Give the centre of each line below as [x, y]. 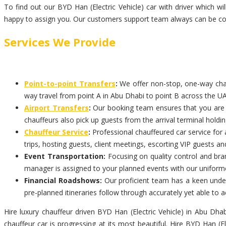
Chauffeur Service [56, 132]
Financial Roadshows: [63, 181]
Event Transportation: [65, 156]
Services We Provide [60, 42]
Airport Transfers [56, 108]
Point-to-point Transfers [70, 84]
